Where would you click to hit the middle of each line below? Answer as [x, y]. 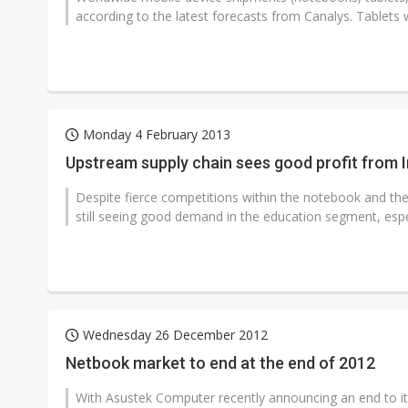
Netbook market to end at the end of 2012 [220, 363]
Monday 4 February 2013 [157, 134]
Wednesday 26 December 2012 [175, 335]
